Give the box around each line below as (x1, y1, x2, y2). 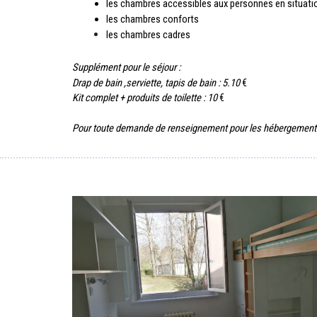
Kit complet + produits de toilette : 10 (72, 91, 217, 105)
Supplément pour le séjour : (72, 61, 183, 74)
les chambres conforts (106, 12, 199, 25)
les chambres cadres (106, 28, 190, 42)
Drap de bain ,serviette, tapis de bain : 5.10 (72, 76, 240, 89)
